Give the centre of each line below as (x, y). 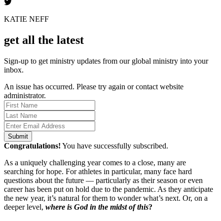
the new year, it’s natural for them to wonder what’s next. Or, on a (106, 198)
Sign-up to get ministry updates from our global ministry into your (106, 61)
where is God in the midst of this (97, 207)
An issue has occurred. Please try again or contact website (94, 86)
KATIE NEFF (26, 19)
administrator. (25, 95)
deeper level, (25, 207)
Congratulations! (32, 146)
